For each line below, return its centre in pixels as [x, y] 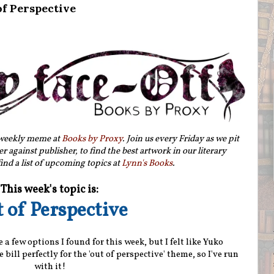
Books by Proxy [92, 139]
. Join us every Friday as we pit [180, 139]
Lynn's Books [147, 163]
